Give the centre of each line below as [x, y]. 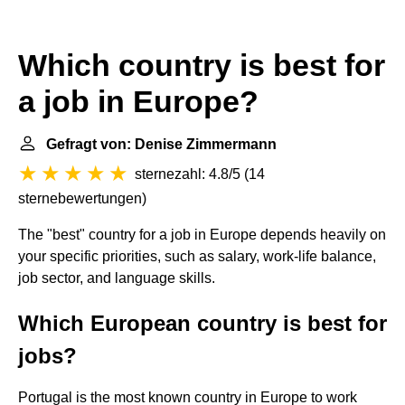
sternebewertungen [80, 198]
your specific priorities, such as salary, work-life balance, [197, 256]
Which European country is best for [202, 323]
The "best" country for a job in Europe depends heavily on [202, 235]
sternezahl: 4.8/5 [188, 174]
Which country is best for [202, 66]
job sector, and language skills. [117, 278]
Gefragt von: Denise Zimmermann [161, 144]
